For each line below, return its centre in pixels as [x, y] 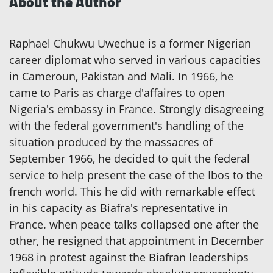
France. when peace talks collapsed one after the [134, 224]
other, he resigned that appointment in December [136, 240]
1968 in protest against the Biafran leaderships [129, 257]
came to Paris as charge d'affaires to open [117, 92]
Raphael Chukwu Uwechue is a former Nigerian [130, 43]
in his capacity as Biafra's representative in [119, 207]
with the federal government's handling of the [126, 125]
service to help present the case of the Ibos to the [136, 175]
